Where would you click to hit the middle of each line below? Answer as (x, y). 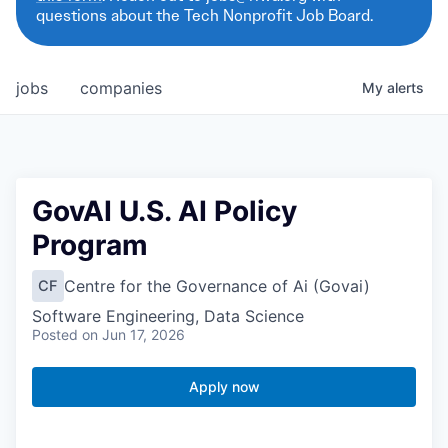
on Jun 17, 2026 (133, 334)
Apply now (224, 386)
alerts (405, 87)
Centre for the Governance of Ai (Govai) (217, 286)
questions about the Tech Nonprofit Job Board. (204, 15)
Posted (55, 334)
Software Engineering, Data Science (168, 316)
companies (121, 88)
